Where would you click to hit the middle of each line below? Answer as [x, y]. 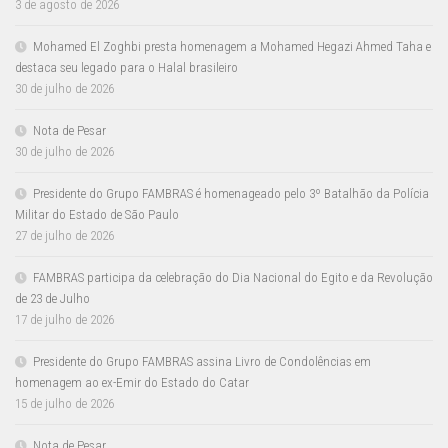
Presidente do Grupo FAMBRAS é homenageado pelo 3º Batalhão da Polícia [231, 193]
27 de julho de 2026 [64, 235]
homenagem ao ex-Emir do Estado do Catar [132, 382]
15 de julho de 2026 [64, 403]
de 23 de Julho [52, 298]
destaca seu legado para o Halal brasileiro [126, 67]
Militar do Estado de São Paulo [97, 214]
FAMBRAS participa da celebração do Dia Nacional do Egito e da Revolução [233, 277]
